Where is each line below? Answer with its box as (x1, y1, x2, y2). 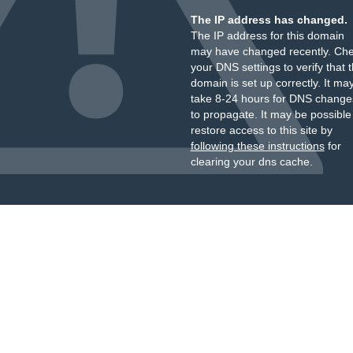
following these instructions (190, 139, 325, 152)
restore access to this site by (190, 124, 333, 136)
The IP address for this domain (190, 29, 344, 42)
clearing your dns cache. (190, 155, 313, 168)
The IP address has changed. (190, 13, 347, 26)
